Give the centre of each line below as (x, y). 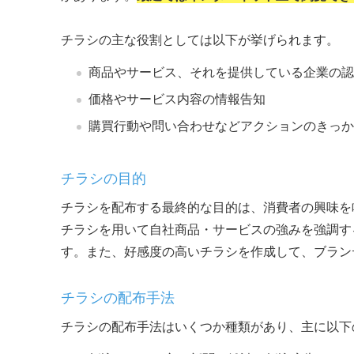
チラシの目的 (104, 178)
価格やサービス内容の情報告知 (177, 99)
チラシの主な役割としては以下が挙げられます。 (200, 40)
